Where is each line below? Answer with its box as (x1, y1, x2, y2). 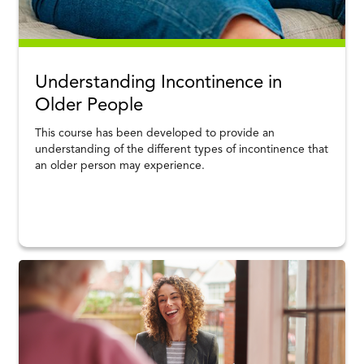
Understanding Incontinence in (35, 74, 283, 93)
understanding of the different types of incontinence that (35, 144, 329, 156)
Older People (35, 97, 144, 115)
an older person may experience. (35, 160, 206, 172)
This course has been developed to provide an (35, 128, 275, 140)
